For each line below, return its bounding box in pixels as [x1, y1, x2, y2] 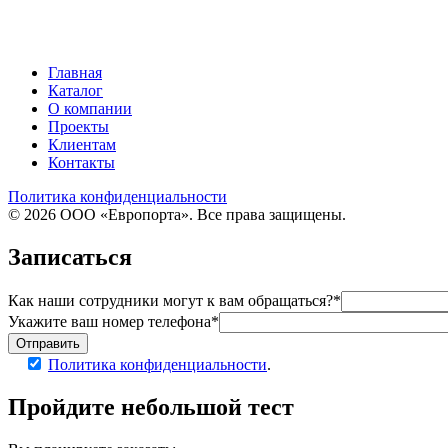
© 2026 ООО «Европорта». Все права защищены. [8, 205, 346, 223]
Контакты [48, 153, 115, 171]
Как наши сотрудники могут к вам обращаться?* [8, 291, 341, 309]
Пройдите [8, 393, 121, 420]
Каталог [48, 81, 103, 99]
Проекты [48, 117, 109, 135]
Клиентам [48, 135, 116, 153]
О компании [48, 99, 132, 117]
